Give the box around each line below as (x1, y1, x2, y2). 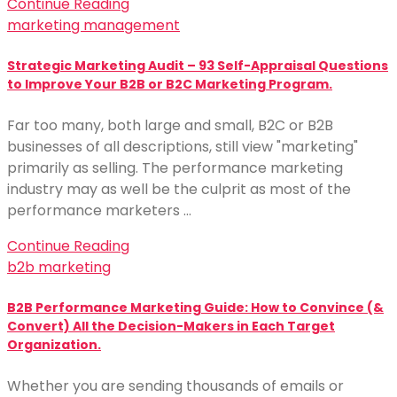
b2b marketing (7, 256, 111, 277)
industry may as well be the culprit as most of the (7, 178, 351, 199)
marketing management (7, 15, 180, 35)
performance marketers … (7, 199, 191, 221)
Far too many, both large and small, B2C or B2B (7, 114, 333, 136)
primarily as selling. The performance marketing (7, 157, 343, 178)
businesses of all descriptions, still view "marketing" (7, 136, 358, 157)
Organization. (7, 336, 101, 354)
